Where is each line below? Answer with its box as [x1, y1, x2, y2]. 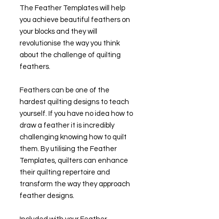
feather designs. [20, 192, 74, 200]
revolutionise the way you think [20, 40, 120, 47]
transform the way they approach [20, 180, 130, 188]
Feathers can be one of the [20, 87, 109, 94]
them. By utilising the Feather [20, 145, 117, 153]
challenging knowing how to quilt [20, 133, 127, 141]
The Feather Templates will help [20, 4, 125, 12]
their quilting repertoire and [20, 169, 110, 176]
